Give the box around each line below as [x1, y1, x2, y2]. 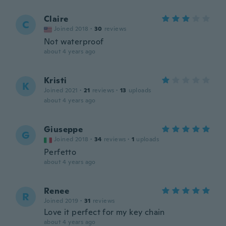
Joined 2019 [44, 197, 79, 205]
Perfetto [44, 147, 77, 157]
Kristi [44, 75, 67, 86]
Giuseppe [44, 124, 83, 135]
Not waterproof [44, 36, 104, 47]
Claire [44, 14, 69, 24]
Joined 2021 [44, 86, 78, 94]
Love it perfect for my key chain [44, 207, 165, 217]
